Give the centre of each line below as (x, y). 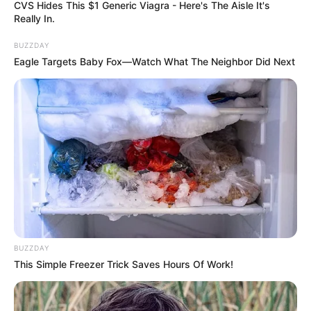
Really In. (34, 18)
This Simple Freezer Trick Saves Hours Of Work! (124, 264)
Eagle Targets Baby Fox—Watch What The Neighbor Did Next (154, 61)
